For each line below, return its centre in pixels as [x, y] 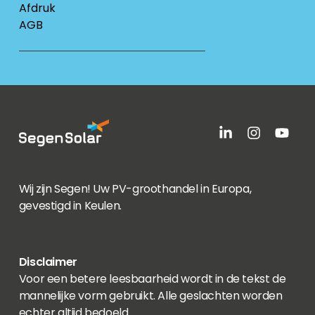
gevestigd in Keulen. [70, 206]
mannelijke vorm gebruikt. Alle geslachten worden [150, 296]
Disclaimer [48, 262]
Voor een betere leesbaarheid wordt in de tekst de [152, 279]
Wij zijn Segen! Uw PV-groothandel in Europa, [135, 189]
